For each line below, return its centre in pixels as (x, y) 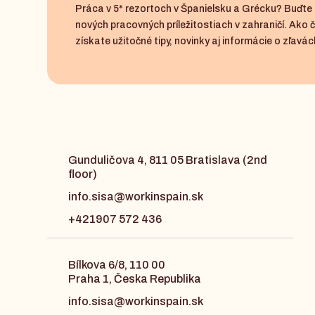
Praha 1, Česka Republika (135, 279)
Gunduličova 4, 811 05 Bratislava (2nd (167, 160)
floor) (82, 174)
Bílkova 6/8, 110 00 (117, 265)
